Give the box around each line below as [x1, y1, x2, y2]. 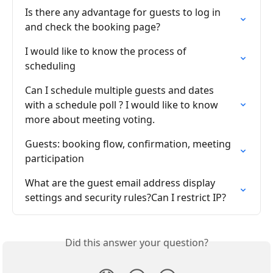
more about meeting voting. [25, 113, 155, 127]
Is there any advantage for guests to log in [25, 5, 223, 19]
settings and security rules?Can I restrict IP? [25, 191, 226, 205]
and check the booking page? [25, 20, 160, 34]
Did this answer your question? [65, 236, 208, 250]
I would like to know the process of [25, 44, 189, 58]
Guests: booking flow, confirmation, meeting [25, 137, 233, 151]
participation [25, 152, 84, 166]
